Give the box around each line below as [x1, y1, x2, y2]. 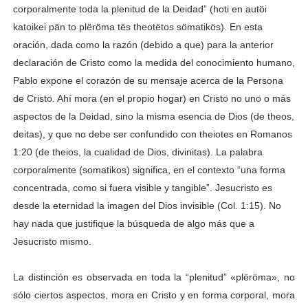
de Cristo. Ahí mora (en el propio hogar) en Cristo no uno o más [12, 92, 291, 104]
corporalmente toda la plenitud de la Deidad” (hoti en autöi [12, 3, 267, 14]
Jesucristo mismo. [12, 235, 91, 247]
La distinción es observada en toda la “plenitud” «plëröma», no [12, 271, 296, 283]
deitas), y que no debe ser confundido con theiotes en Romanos [12, 128, 292, 140]
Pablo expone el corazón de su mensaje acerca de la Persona [12, 74, 283, 86]
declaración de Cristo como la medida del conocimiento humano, [12, 56, 295, 68]
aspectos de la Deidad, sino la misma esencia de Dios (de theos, [12, 110, 294, 122]
